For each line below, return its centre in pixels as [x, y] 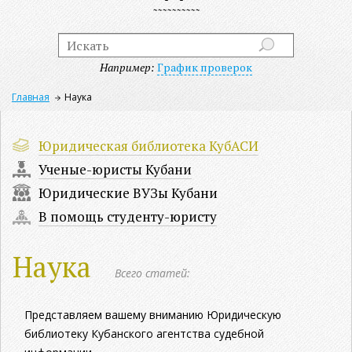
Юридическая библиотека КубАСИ [148, 146]
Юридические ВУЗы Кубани [128, 193]
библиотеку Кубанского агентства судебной [144, 334]
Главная [31, 97]
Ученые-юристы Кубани [115, 169]
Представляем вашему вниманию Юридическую [153, 315]
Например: [127, 67]
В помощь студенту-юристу [128, 216]
